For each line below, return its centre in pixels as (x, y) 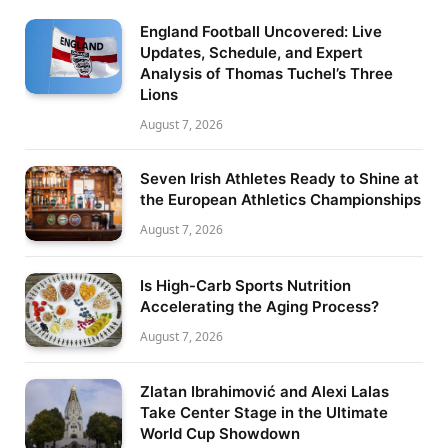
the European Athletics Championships (280, 199)
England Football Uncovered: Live (261, 31)
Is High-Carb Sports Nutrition (245, 285)
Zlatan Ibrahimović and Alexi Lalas (264, 392)
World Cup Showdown (220, 434)
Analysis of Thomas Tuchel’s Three (266, 73)
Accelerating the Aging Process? (259, 306)
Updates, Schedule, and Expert (251, 52)
